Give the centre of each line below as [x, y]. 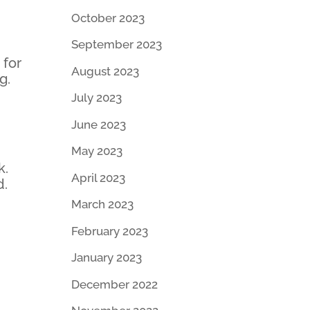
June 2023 [98, 124]
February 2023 [109, 231]
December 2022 [114, 284]
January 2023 [106, 258]
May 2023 [97, 151]
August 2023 [105, 71]
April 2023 [98, 177]
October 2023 [108, 18]
